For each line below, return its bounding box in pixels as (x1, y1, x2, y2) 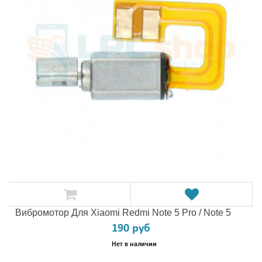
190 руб (112, 223, 150, 235)
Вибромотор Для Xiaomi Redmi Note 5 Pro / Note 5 (15, 208, 231, 218)
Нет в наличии (111, 241, 157, 248)
